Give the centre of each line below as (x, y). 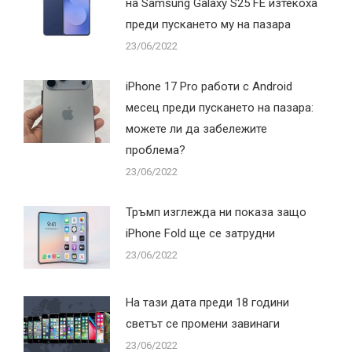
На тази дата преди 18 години (207, 302)
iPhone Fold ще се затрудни (200, 233)
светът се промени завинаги (203, 323)
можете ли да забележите (196, 128)
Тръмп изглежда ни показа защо (216, 212)
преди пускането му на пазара (208, 24)
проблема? (156, 150)
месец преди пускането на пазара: (220, 107)
